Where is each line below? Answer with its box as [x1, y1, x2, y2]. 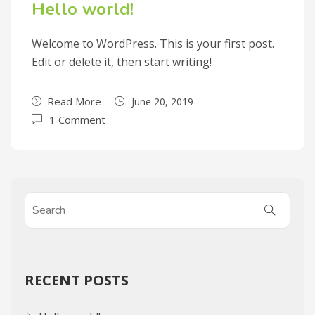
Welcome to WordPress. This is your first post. [32, 36, 274, 51]
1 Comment [49, 112, 105, 127]
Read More [47, 94, 101, 108]
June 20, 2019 [131, 95, 193, 108]
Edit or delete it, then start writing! [32, 54, 212, 70]
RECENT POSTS [25, 271, 129, 290]
